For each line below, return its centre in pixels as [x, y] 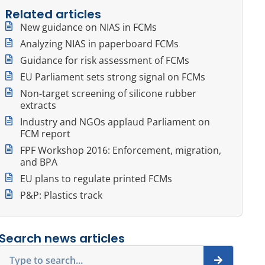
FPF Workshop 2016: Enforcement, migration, [121, 150]
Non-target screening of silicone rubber [109, 93]
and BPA [39, 162]
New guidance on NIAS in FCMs [89, 27]
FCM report [46, 133]
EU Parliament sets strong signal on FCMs [113, 77]
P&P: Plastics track [62, 195]
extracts [38, 105]
